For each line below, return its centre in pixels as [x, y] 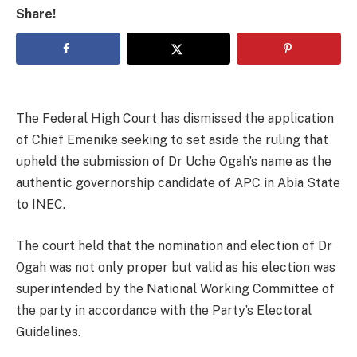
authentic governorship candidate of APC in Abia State [178, 182]
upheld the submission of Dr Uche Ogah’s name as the [174, 161]
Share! [36, 14]
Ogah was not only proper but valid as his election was [176, 267]
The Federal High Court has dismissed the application [175, 118]
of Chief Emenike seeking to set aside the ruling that [172, 139]
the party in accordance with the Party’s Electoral [164, 310]
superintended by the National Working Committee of [175, 288]
